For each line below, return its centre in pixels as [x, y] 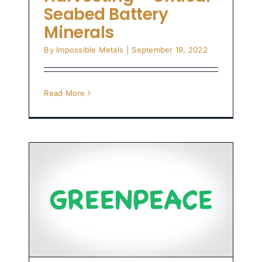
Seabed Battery [106, 15]
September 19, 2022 [170, 50]
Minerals [79, 33]
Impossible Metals [90, 50]
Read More [65, 93]
